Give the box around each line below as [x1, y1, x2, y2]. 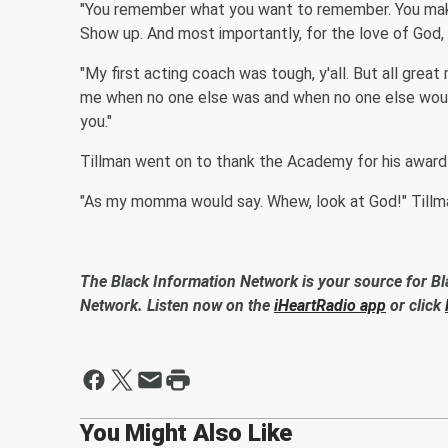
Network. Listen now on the [80, 295, 274, 315]
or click [386, 295, 445, 315]
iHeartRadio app [274, 295, 386, 315]
